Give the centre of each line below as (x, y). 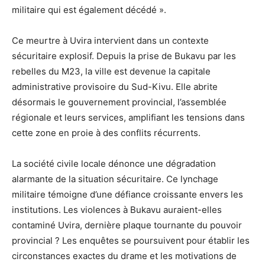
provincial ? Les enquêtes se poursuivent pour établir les (131, 240)
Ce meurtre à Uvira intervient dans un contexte (110, 40)
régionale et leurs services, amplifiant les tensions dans (128, 117)
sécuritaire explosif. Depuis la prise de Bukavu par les (124, 56)
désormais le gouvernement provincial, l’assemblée (119, 102)
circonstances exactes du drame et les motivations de (124, 256)
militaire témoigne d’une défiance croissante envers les (127, 194)
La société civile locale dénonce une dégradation (114, 163)
